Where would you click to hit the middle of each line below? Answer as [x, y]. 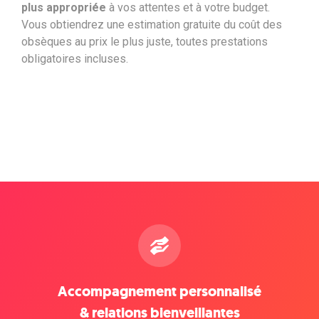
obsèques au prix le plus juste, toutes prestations [145, 41]
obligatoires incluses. [75, 58]
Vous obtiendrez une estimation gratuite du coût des [152, 24]
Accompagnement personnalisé [159, 291]
